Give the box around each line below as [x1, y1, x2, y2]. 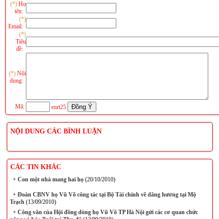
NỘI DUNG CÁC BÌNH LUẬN [10, 128, 102, 135]
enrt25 [50, 104, 68, 110]
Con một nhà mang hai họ [16, 176, 84, 183]
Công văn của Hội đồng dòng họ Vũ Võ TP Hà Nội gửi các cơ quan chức [16, 209, 198, 216]
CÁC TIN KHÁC [10, 163, 61, 171]
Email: [8, 23, 26, 30]
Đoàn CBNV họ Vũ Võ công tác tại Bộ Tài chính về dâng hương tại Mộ [16, 191, 196, 198]
